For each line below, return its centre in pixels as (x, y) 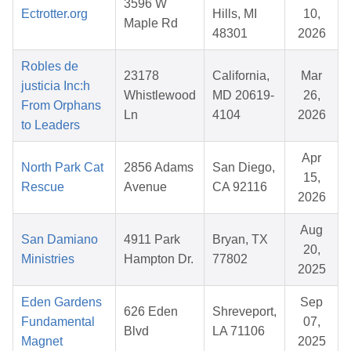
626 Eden (151, 312)
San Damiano (60, 240)
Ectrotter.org (54, 14)
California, (241, 76)
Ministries (48, 259)
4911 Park (152, 240)
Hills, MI (235, 14)
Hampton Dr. (159, 259)
